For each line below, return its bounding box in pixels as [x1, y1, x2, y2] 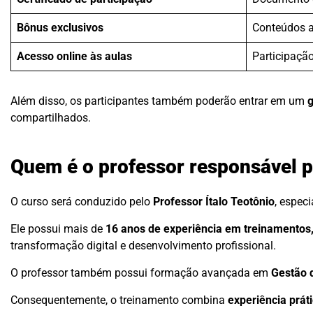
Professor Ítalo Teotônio [153, 195, 275, 209]
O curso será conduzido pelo [10, 195, 153, 209]
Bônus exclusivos [17, 20, 103, 34]
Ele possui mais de [10, 222, 105, 236]
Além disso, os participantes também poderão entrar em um [10, 94, 307, 108]
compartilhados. [10, 110, 91, 124]
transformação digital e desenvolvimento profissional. [10, 239, 276, 253]
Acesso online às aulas [17, 49, 132, 63]
